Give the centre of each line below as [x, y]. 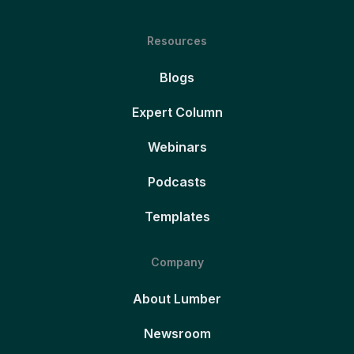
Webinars [177, 147]
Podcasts [177, 181]
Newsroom [177, 333]
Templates [177, 216]
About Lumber [177, 298]
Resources [177, 40]
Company [177, 262]
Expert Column [177, 112]
